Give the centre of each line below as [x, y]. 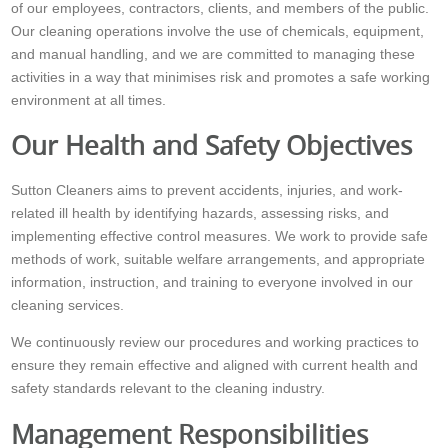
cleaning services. [68, 305]
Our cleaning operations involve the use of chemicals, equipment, [218, 31]
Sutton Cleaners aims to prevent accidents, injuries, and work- [207, 190]
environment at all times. [89, 100]
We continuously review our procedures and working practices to [215, 342]
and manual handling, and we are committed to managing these [213, 54]
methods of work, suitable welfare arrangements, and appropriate [218, 259]
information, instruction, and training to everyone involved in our [212, 282]
